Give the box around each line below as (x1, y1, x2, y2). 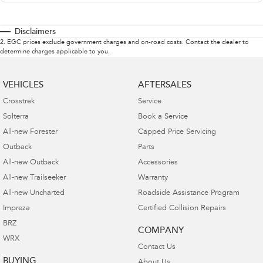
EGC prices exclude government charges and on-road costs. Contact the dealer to (7, 39, 249, 46)
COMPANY (137, 226, 184, 235)
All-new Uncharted (3, 189, 65, 197)
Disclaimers (15, 28, 56, 36)
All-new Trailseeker (3, 174, 66, 182)
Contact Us (137, 243, 176, 251)
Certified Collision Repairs (137, 204, 226, 213)
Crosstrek (3, 97, 35, 106)
